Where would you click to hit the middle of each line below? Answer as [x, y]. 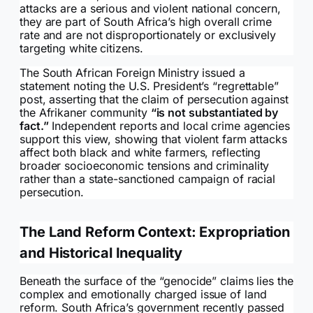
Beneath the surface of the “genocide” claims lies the [156, 281]
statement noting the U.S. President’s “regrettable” [149, 86]
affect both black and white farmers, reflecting [140, 153]
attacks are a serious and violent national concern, [150, 9]
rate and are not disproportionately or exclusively [148, 35]
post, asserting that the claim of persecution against [154, 100]
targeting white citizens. [81, 49]
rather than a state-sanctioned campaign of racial [148, 179]
